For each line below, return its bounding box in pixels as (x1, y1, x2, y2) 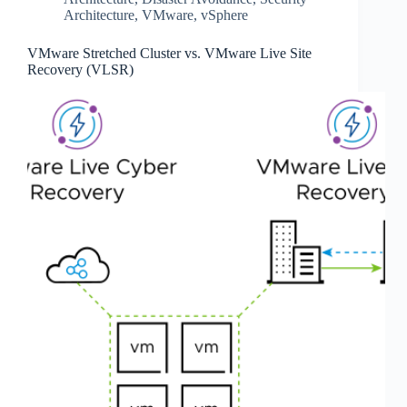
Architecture (64, 7, 134, 23)
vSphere (201, 7, 248, 23)
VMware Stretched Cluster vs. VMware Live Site (27, 45, 312, 61)
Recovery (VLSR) (27, 62, 134, 77)
